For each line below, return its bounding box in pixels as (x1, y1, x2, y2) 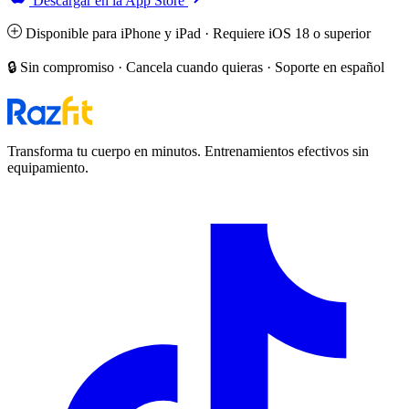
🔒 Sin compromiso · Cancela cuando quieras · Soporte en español (7, 59, 384, 76)
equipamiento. (7, 160, 89, 176)
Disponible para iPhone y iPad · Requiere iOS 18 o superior (22, 26, 371, 42)
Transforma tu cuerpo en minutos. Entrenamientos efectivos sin (7, 143, 369, 160)
